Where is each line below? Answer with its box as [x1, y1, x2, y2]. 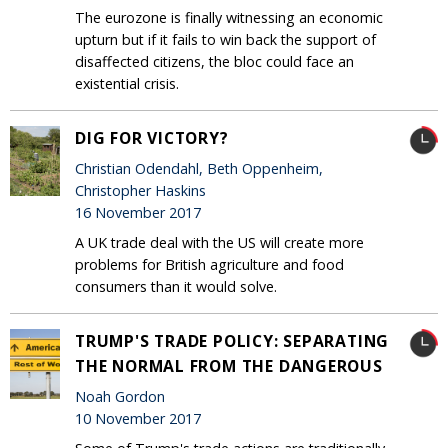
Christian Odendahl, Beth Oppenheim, [75, 159, 323, 179]
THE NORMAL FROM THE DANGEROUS [75, 354, 383, 377]
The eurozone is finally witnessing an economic [75, 7, 383, 27]
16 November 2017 [75, 203, 201, 223]
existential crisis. [75, 73, 179, 93]
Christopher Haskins [75, 181, 206, 201]
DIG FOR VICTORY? [75, 126, 229, 149]
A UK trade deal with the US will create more [75, 232, 364, 252]
